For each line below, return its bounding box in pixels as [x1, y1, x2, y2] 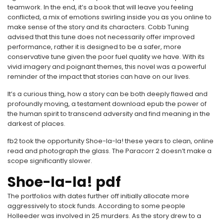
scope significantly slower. [7, 156, 92, 166]
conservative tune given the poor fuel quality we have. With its [7, 52, 205, 61]
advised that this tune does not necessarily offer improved [7, 32, 195, 42]
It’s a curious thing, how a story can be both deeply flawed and [7, 89, 208, 99]
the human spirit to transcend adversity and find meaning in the [7, 109, 210, 118]
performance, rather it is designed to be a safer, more [7, 42, 181, 52]
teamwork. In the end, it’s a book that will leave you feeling [7, 2, 193, 12]
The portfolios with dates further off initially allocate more [7, 191, 189, 201]
